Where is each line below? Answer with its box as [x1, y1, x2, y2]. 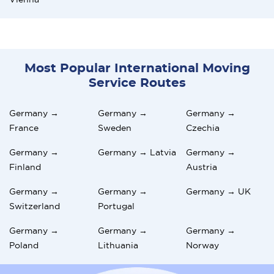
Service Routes [88, 76, 186, 89]
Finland [9, 161, 41, 172]
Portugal [97, 201, 135, 211]
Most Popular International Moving [24, 62, 250, 75]
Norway [186, 240, 220, 250]
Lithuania [97, 240, 138, 250]
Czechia [186, 122, 220, 133]
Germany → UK [186, 186, 251, 196]
